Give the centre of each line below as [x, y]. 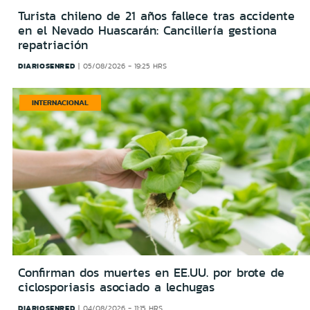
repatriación [53, 45]
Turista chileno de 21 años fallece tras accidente [156, 16]
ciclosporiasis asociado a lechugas [116, 288]
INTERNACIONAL [60, 103]
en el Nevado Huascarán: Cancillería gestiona [147, 31]
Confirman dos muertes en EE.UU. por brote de [151, 273]
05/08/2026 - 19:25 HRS [125, 66]
